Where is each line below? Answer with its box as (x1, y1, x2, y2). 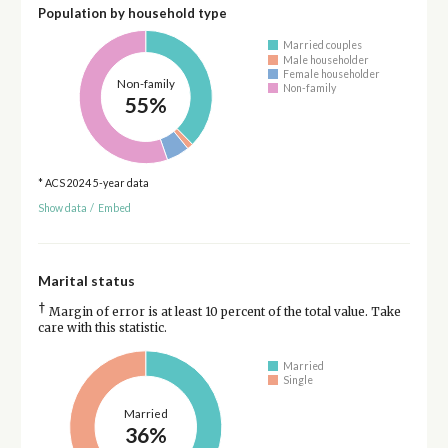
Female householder (283, 67, 381, 80)
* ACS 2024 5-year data (37, 177, 149, 190)
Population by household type (37, 4, 227, 21)
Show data (37, 201, 87, 214)
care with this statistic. (37, 320, 167, 335)
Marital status (37, 271, 135, 289)
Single (283, 374, 314, 387)
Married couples (283, 39, 363, 52)
